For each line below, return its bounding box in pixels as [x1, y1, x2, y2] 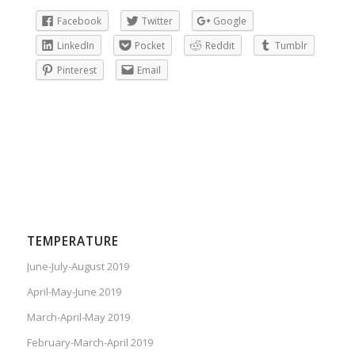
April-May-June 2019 [26, 284, 121, 300]
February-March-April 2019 [26, 335, 153, 350]
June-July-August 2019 [26, 259, 129, 274]
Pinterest [56, 63, 97, 77]
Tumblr [274, 38, 307, 52]
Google [212, 13, 246, 28]
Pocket [134, 38, 165, 52]
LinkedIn [56, 38, 94, 52]
